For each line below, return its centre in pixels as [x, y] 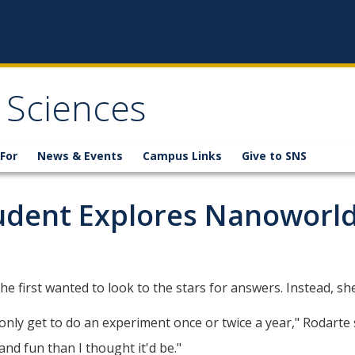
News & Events [80, 156]
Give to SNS [274, 156]
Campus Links [182, 156]
